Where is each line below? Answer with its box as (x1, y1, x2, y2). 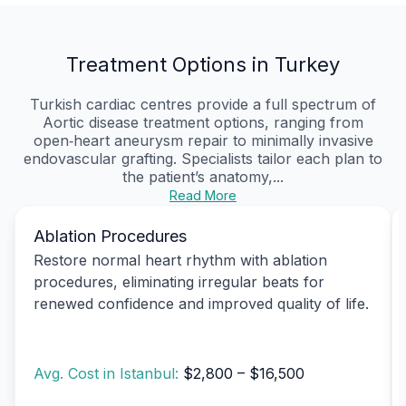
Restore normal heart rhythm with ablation (34, 250, 327, 269)
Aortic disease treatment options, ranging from (43, 112, 363, 131)
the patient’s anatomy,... (122, 167, 284, 186)
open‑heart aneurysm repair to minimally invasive (33, 130, 373, 150)
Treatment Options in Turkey (66, 52, 340, 76)
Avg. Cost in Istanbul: (34, 364, 183, 383)
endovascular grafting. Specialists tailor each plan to (24, 149, 382, 168)
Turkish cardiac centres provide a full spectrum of (30, 94, 376, 113)
